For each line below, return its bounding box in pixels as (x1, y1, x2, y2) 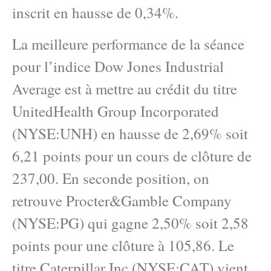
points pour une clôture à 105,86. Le (12, 235, 234, 255)
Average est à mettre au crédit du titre (12, 78, 237, 99)
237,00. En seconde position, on (12, 168, 209, 188)
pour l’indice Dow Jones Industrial (12, 56, 224, 76)
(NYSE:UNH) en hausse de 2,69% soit (12, 123, 248, 143)
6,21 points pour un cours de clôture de (12, 145, 252, 166)
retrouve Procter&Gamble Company (12, 190, 232, 211)
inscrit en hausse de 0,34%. (12, 2, 178, 23)
